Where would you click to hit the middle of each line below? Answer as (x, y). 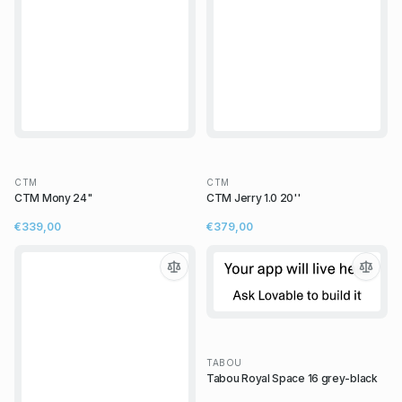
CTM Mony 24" (53, 197)
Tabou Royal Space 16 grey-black (292, 378)
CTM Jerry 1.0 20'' (253, 197)
